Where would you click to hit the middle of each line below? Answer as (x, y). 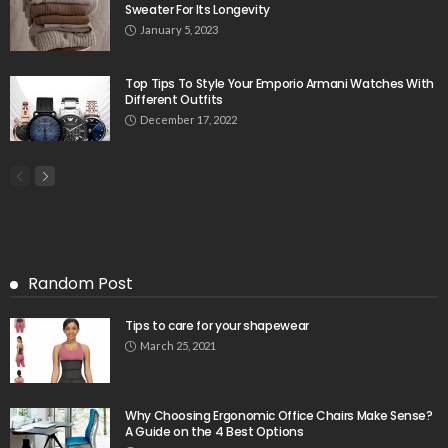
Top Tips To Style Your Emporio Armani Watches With (280, 84)
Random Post (80, 284)
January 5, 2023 (179, 30)
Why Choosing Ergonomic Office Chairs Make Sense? (279, 416)
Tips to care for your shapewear (217, 326)
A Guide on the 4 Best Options (214, 432)
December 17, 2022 (188, 120)
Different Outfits (174, 100)
